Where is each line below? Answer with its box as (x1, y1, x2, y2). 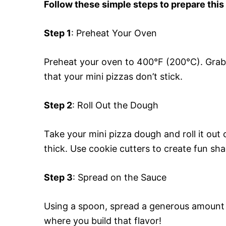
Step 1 (44, 27, 71, 38)
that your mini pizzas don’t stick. (44, 71, 183, 82)
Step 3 (44, 172, 73, 183)
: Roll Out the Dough (72, 99, 158, 110)
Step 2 (44, 99, 72, 110)
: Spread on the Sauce (73, 172, 166, 183)
